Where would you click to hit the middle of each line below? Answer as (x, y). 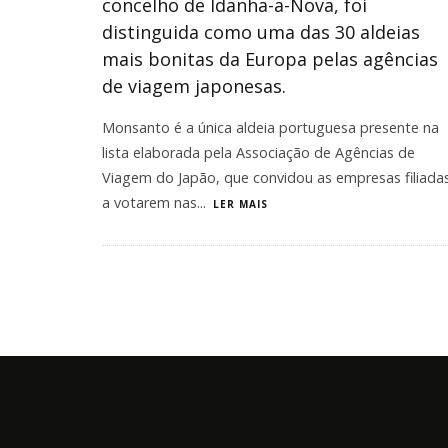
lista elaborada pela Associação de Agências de (258, 152)
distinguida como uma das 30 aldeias (261, 32)
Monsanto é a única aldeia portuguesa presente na (270, 127)
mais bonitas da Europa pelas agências (270, 59)
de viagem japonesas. (194, 86)
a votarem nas (149, 202)
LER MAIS (240, 204)
